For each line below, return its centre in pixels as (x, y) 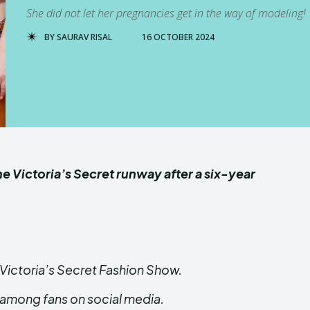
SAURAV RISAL (84, 37)
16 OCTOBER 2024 (178, 37)
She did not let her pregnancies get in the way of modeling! (166, 13)
